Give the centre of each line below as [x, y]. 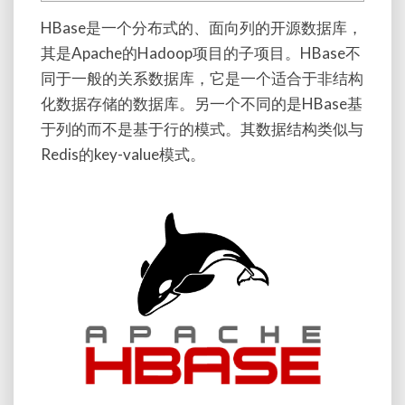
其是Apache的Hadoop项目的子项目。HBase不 [201, 53]
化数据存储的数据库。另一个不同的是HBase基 [202, 104]
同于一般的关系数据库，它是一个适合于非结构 [202, 79]
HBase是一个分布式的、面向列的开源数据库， [202, 28]
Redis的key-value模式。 [123, 155]
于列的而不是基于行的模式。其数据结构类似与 [202, 129]
